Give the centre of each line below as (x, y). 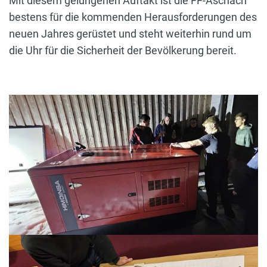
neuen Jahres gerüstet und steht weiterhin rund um (130, 33)
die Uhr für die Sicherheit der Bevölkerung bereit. (123, 50)
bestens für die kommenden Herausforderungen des (133, 17)
